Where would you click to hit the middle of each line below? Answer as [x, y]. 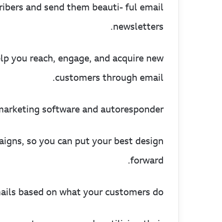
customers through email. [109, 78]
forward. [147, 160]
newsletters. [138, 27]
